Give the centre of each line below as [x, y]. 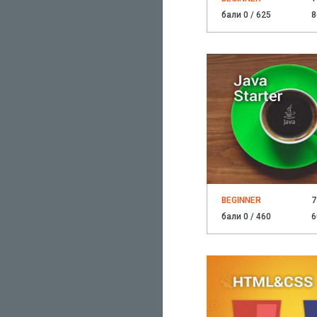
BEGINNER [241, 201]
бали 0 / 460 [246, 217]
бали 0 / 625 [246, 15]
